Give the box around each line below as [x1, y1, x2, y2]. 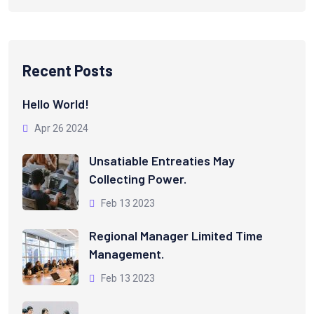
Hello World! [22, 96, 89, 112]
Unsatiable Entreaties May [89, 153, 235, 169]
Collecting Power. [89, 171, 186, 187]
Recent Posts [22, 61, 113, 80]
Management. [89, 246, 164, 262]
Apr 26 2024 [32, 123, 88, 135]
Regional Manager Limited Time [89, 228, 263, 244]
